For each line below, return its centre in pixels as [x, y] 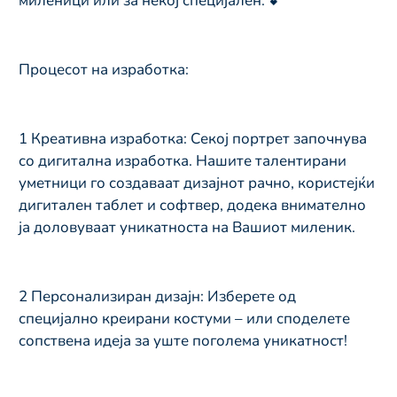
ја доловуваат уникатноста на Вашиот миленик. [187, 227]
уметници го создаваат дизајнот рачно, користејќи [197, 183]
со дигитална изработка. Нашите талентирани [183, 160]
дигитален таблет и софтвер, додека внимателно [192, 205]
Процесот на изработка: [104, 69]
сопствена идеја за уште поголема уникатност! [183, 340]
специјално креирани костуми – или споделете [184, 318]
